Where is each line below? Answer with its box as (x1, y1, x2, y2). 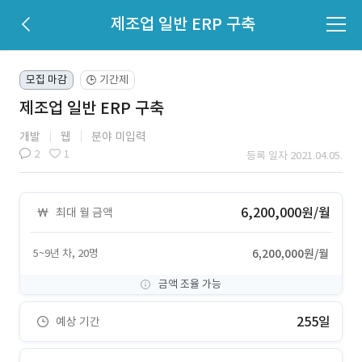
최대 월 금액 (56, 205, 113, 220)
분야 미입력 (91, 129, 146, 144)
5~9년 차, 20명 (33, 246, 99, 260)
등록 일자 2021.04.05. (246, 149, 343, 162)
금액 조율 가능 (158, 277, 221, 291)
